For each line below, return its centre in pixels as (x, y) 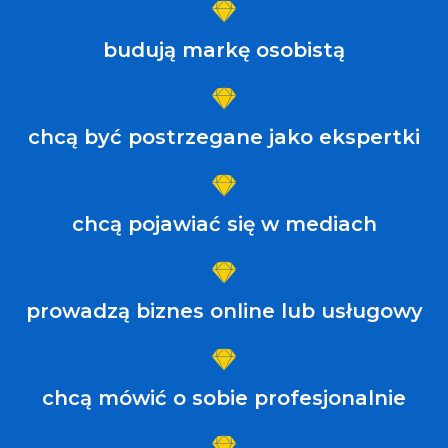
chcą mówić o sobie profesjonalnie (224, 398)
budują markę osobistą (224, 50)
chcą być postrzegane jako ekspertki (224, 137)
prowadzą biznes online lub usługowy (224, 311)
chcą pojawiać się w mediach (224, 224)
